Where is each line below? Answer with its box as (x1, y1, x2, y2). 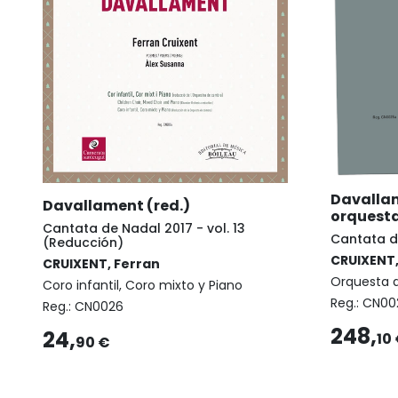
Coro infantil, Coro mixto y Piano (43, 276, 243, 295)
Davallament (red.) (43, 195, 190, 217)
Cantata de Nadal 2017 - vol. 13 (43, 219, 245, 238)
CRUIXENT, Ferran (43, 255, 160, 274)
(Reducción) (43, 234, 123, 252)
